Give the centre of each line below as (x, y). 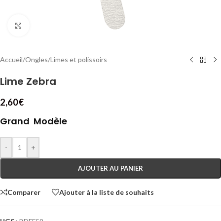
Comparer (24, 192)
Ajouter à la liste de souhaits (107, 192)
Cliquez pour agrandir (61, 25)
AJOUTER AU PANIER (110, 168)
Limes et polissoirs (79, 59)
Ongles (37, 59)
